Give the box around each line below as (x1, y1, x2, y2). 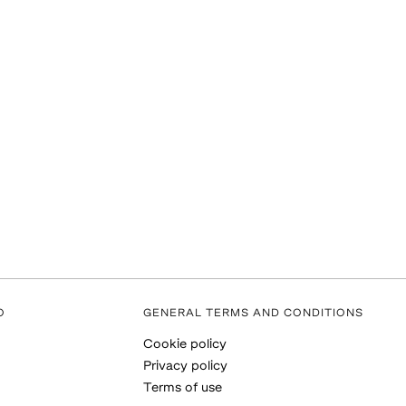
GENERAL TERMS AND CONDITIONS (143, 308, 363, 319)
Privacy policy (143, 360, 227, 373)
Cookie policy (143, 338, 227, 352)
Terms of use (143, 382, 222, 395)
